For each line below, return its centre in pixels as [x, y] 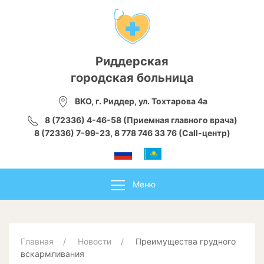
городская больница [132, 78]
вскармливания [52, 254]
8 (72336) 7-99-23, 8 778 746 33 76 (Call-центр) [132, 133]
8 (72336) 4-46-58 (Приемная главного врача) [141, 120]
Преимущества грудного [186, 242]
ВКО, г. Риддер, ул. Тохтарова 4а [141, 101]
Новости [95, 242]
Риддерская [132, 61]
